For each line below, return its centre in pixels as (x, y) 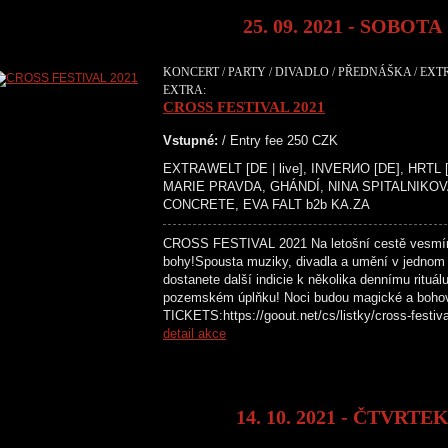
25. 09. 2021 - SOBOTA (342, 26)
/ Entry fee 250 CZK (278, 140)
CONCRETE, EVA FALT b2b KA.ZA (266, 204)
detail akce (194, 333)
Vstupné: (190, 140)
